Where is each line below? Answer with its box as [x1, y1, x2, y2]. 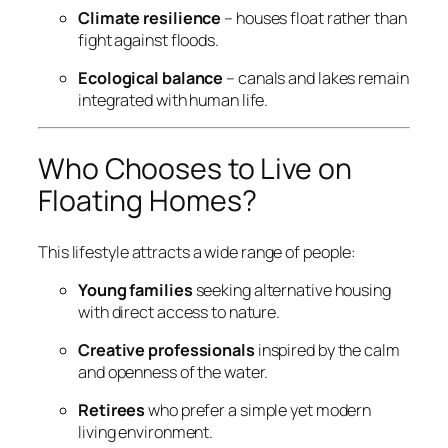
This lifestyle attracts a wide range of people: [38, 240, 357, 263]
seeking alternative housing [192, 278, 391, 301]
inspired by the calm [254, 339, 400, 362]
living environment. [78, 421, 214, 444]
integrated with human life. [78, 89, 269, 112]
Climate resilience [78, 6, 222, 29]
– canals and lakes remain [223, 67, 409, 90]
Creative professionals [78, 339, 255, 362]
